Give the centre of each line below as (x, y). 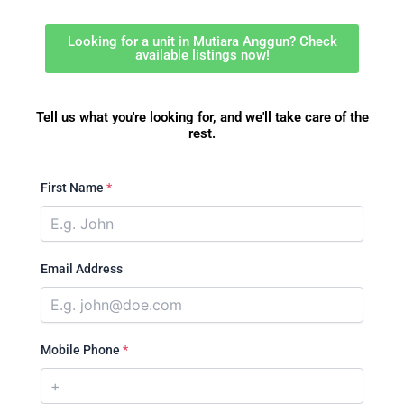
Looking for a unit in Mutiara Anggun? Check (202, 42)
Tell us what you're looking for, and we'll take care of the (202, 118)
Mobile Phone (82, 349)
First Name (73, 187)
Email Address (82, 268)
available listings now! (202, 55)
